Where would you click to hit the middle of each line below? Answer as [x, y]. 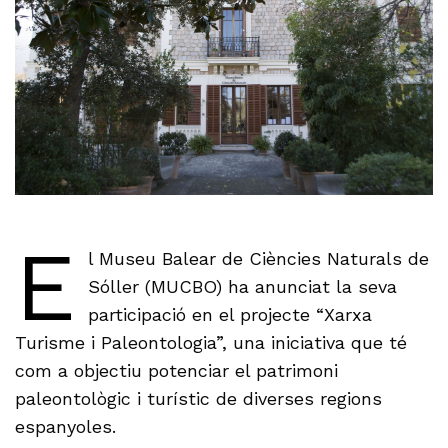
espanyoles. [65, 427]
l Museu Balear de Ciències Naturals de [258, 259]
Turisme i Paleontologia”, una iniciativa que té [211, 343]
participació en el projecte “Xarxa [229, 315]
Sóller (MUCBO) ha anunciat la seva [242, 287]
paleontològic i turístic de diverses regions [199, 399]
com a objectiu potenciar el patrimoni [177, 371]
